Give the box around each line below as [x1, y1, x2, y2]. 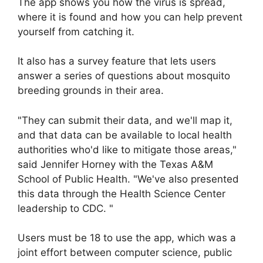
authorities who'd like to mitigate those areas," [18, 143, 237, 156]
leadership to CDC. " [18, 202, 113, 214]
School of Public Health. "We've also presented [18, 173, 239, 185]
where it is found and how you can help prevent [18, 11, 242, 23]
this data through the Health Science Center [18, 187, 225, 200]
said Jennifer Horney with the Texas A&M [18, 158, 213, 170]
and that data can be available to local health [18, 129, 232, 141]
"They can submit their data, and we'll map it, [18, 114, 232, 126]
